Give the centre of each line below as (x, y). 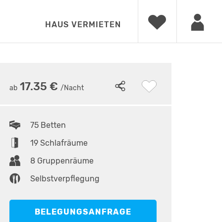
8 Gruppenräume (62, 161)
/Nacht (72, 88)
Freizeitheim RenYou (51, 62)
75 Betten (48, 125)
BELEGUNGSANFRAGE (83, 212)
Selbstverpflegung (65, 179)
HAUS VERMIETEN (83, 25)
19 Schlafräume (59, 143)
